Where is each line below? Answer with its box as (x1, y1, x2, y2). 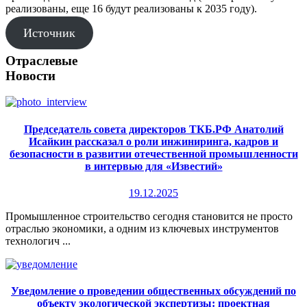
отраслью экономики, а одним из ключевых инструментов (5, 222, 279, 234)
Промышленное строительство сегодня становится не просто (5, 210, 293, 222)
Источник (23, 25, 75, 40)
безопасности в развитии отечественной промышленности (9, 147, 298, 160)
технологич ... (5, 234, 71, 247)
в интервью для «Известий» (84, 160, 223, 172)
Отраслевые (5, 53, 77, 68)
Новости (5, 68, 56, 83)
